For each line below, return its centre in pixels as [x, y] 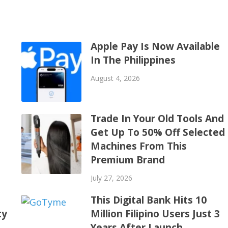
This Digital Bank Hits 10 [148, 200]
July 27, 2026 [111, 178]
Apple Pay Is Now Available [155, 47]
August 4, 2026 [115, 78]
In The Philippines [133, 60]
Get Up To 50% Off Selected [158, 133]
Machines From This [138, 146]
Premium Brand [127, 160]
